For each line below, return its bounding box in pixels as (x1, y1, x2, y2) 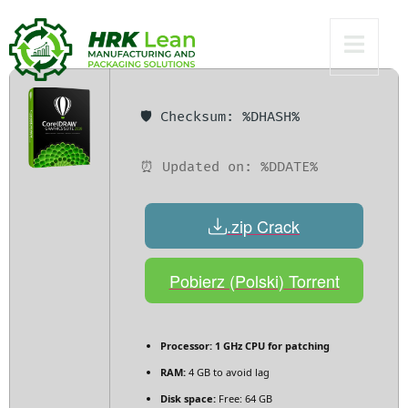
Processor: (160, 339, 212, 353)
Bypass (18, 12, 158, 56)
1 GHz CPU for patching (212, 339, 330, 353)
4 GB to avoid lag (186, 365, 270, 380)
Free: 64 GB (216, 392, 272, 406)
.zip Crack (227, 213, 300, 238)
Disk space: (160, 392, 216, 406)
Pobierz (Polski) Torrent (168, 268, 340, 292)
